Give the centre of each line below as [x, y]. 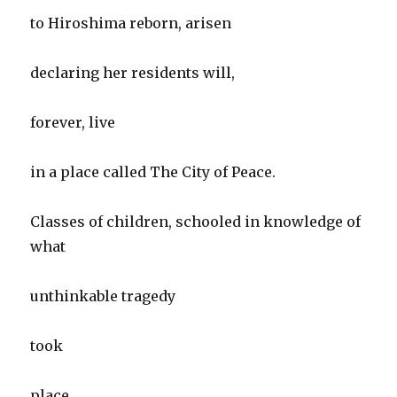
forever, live [73, 122]
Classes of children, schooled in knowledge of [196, 221]
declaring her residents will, [133, 72]
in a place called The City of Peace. [153, 171]
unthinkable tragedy [103, 296]
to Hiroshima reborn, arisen [131, 23]
